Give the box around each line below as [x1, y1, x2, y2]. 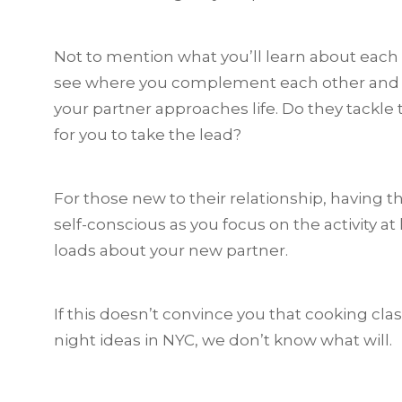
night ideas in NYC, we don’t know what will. [54, 330, 392, 349]
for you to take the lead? [54, 125, 241, 144]
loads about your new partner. [54, 240, 288, 259]
